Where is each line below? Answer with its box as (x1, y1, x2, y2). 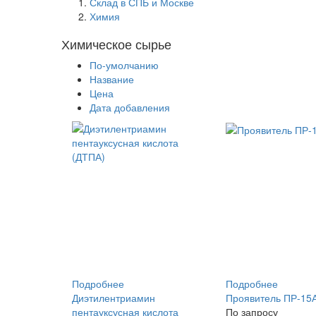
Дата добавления (90, 100, 170, 114)
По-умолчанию (90, 58, 159, 72)
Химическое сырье (61, 35, 171, 53)
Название (90, 72, 134, 86)
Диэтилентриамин (72, 291, 155, 305)
